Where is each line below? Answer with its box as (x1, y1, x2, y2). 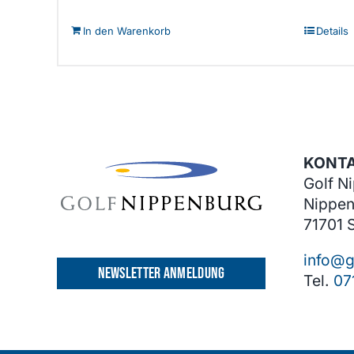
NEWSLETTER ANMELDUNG (97, 264, 225, 284)
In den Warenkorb (83, 24, 171, 38)
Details (315, 24, 348, 38)
